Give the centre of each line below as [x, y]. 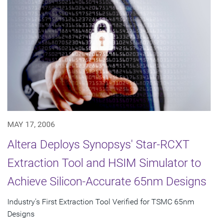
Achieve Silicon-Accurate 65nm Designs [107, 181]
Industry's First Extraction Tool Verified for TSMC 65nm [101, 201]
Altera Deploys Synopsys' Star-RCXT [98, 144]
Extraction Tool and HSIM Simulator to [104, 163]
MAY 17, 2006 [31, 124]
